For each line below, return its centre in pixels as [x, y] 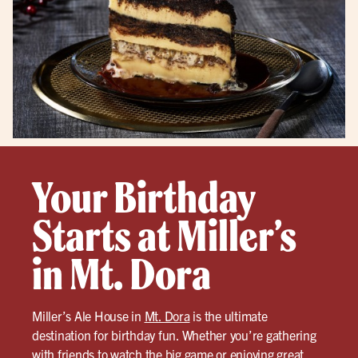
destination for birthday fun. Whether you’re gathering [174, 334]
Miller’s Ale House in [88, 315]
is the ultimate [229, 315]
